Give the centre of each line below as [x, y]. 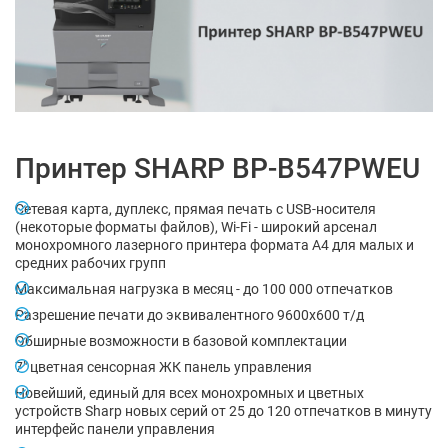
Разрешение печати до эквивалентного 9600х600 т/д [189, 315]
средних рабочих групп [90, 263]
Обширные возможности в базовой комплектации [181, 341]
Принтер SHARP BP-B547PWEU [217, 169]
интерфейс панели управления [115, 429]
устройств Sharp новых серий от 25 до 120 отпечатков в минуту [223, 411]
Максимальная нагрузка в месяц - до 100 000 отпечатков [204, 289]
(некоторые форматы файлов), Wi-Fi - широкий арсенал [196, 227]
